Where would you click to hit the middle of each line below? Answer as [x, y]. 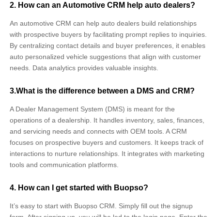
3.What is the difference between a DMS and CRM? [102, 91]
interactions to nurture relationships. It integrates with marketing [107, 153]
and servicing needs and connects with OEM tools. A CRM [98, 131]
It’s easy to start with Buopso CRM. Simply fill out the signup [101, 206]
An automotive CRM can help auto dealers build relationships [103, 23]
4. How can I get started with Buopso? [79, 187]
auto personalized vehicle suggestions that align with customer [105, 56]
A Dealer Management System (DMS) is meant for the [92, 109]
